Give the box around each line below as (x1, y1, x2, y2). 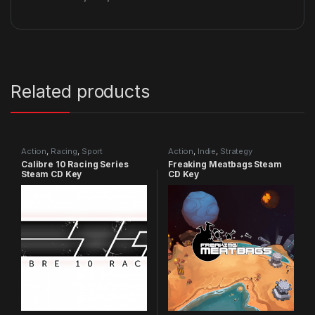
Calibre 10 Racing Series (20, 159, 129, 170)
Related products (11, 81, 150, 103)
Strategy (219, 146, 252, 157)
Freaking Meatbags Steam (167, 159, 282, 170)
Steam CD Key (20, 169, 82, 180)
